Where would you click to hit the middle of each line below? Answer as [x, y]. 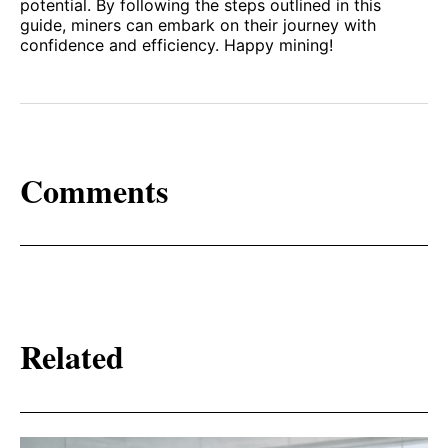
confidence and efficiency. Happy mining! [176, 45]
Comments [94, 190]
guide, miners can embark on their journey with [198, 25]
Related [72, 357]
